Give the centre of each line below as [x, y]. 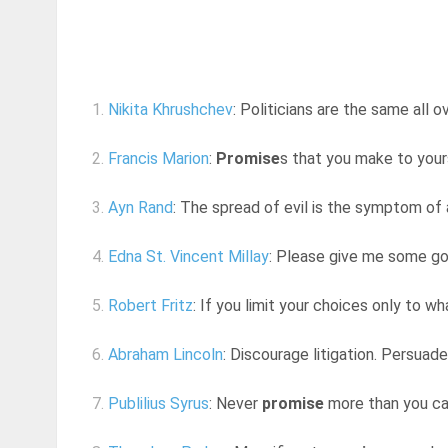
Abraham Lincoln [165, 355]
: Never [235, 404]
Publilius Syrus [158, 404]
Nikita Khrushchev [170, 110]
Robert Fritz [150, 306]
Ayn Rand [140, 208]
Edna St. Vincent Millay [188, 257]
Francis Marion [158, 159]
